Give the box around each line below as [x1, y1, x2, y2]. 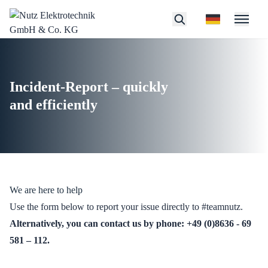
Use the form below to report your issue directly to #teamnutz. [10, 202, 243, 212]
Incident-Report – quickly [10, 79, 168, 95]
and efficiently [10, 97, 98, 112]
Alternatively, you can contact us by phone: [10, 218, 184, 229]
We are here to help [10, 185, 83, 195]
